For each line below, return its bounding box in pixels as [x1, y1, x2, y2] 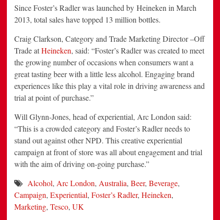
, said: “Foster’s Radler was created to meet [71, 45, 204, 56]
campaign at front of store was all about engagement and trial [14, 147, 202, 158]
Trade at [14, 45, 41, 56]
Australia [99, 178, 127, 189]
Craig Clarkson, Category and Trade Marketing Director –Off [14, 33, 205, 44]
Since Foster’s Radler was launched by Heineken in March [14, 2, 196, 13]
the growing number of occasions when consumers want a [14, 57, 193, 68]
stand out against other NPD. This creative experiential [14, 135, 182, 146]
